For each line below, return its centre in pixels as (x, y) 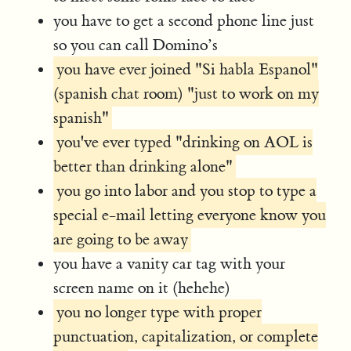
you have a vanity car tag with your (170, 263)
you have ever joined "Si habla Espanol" (188, 69)
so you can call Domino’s (136, 45)
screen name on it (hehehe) (142, 288)
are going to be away (121, 239)
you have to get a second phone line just (184, 20)
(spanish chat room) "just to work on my (186, 93)
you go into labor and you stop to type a (187, 190)
